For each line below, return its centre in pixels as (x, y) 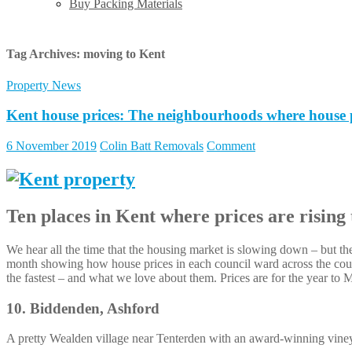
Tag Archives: (45, 54)
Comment (231, 146)
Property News (44, 85)
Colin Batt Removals (152, 146)
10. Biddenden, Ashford (83, 308)
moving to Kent (124, 54)
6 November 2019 (51, 146)
